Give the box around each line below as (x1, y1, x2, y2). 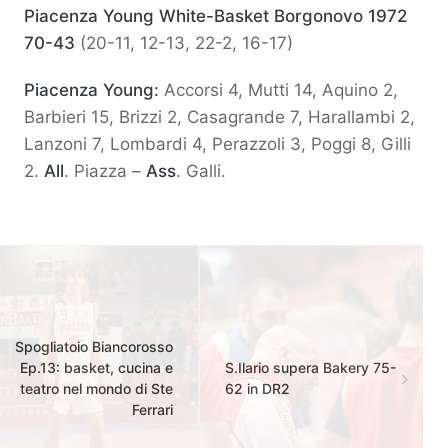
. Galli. (176, 161, 226, 182)
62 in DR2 (225, 380, 290, 398)
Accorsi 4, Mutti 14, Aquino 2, (159, 80, 398, 101)
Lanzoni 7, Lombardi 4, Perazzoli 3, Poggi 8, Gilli (24, 134, 411, 155)
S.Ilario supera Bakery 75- (225, 359, 396, 377)
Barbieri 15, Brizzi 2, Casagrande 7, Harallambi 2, (24, 107, 415, 128)
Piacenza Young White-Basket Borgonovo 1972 (24, 6, 407, 27)
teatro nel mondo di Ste (20, 380, 173, 398)
